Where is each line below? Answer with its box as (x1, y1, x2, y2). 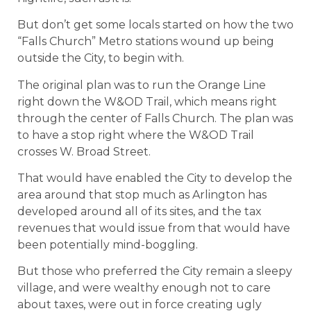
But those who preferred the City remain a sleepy (17, 264, 292, 278)
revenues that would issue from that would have (17, 221, 290, 235)
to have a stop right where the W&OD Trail (17, 128, 254, 142)
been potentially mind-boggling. (17, 238, 198, 252)
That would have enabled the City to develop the (17, 171, 292, 185)
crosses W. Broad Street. (17, 144, 151, 158)
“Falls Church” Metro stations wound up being (17, 35, 274, 49)
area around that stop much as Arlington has (17, 188, 267, 202)
